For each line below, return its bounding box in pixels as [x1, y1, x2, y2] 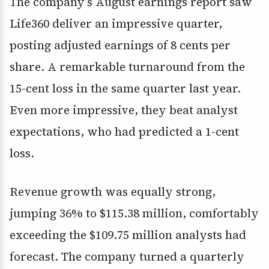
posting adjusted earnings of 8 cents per [10, 37, 231, 53]
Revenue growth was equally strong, [10, 184, 216, 200]
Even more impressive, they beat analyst [10, 102, 238, 118]
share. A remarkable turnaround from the [10, 59, 245, 75]
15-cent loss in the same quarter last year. [10, 80, 241, 97]
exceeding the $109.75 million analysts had [10, 227, 246, 243]
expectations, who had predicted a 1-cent [10, 124, 239, 140]
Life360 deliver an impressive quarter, [10, 16, 222, 32]
